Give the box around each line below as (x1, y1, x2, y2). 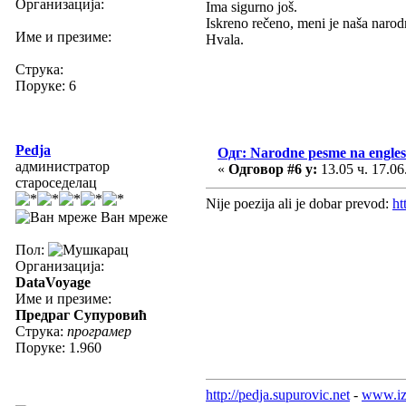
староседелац (15, 174, 97, 190)
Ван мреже (97, 208, 168, 225)
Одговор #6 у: (228, 160, 317, 177)
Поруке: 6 (15, 77, 76, 93)
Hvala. (206, 31, 244, 47)
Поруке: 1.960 (15, 339, 101, 355)
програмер (67, 323, 131, 339)
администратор (15, 158, 110, 174)
